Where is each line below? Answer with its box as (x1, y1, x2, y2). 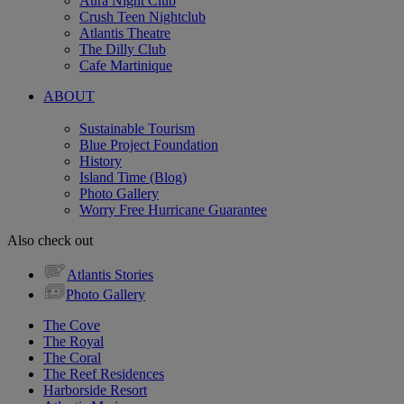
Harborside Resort (43, 381, 147, 398)
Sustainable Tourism (79, 120, 195, 136)
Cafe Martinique (79, 57, 172, 73)
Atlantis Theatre (79, 24, 170, 41)
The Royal (43, 333, 104, 349)
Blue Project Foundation (79, 136, 218, 152)
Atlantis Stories (67, 266, 153, 282)
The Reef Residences (43, 365, 164, 381)
